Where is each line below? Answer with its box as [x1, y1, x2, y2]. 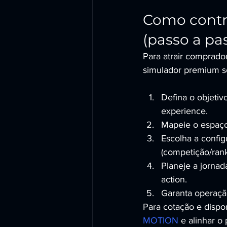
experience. [161, 106, 208, 116]
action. [161, 174, 187, 184]
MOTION [143, 215, 178, 225]
